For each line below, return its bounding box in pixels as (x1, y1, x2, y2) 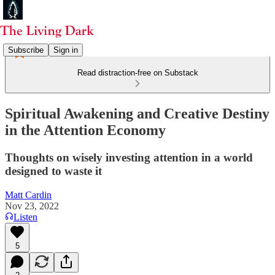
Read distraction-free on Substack (77, 68, 198, 77)
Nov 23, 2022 (5, 200, 59, 211)
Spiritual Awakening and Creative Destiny (5, 105, 269, 122)
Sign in (53, 45, 78, 55)
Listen (14, 211, 37, 222)
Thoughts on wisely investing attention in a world (5, 150, 253, 164)
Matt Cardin (5, 189, 52, 200)
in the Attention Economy (5, 122, 166, 138)
